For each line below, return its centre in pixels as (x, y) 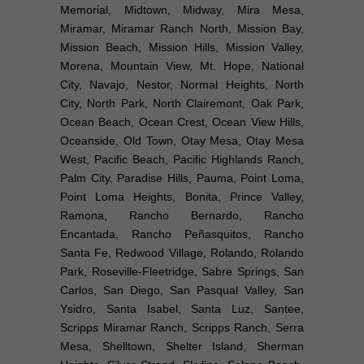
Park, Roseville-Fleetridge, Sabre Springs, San (182, 271)
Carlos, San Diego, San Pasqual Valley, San (182, 290)
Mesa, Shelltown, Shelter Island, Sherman (182, 346)
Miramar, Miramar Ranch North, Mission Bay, (182, 28)
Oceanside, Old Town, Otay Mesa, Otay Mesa (182, 140)
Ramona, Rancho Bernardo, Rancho (182, 215)
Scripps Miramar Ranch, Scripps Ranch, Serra (182, 327)
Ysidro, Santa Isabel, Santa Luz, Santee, (182, 308)
